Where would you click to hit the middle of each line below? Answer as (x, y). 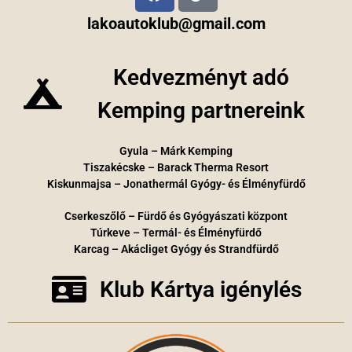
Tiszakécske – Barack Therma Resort (176, 167)
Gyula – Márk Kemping (176, 150)
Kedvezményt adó (201, 77)
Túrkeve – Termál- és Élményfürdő (176, 232)
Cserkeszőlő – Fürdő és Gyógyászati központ (176, 216)
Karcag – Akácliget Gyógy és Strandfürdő (176, 249)
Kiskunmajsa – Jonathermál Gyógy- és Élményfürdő (176, 183)
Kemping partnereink (201, 110)
